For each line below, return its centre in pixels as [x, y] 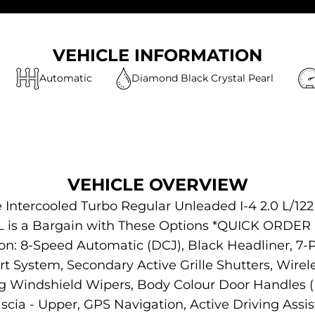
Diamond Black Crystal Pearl [203, 78]
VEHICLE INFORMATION [157, 55]
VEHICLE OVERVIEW [157, 184]
